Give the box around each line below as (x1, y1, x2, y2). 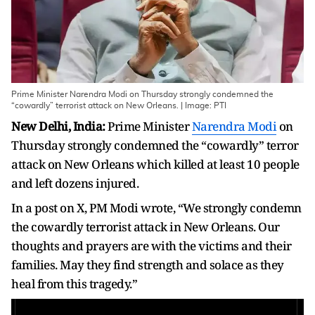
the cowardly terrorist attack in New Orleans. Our (11, 219, 280, 235)
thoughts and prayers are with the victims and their (11, 238, 292, 254)
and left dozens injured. (11, 175, 139, 191)
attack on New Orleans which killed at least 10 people (11, 156, 300, 172)
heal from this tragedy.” (11, 276, 137, 292)
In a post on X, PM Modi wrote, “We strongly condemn (11, 200, 302, 216)
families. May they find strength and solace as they (11, 257, 284, 273)
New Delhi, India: (11, 118, 108, 134)
